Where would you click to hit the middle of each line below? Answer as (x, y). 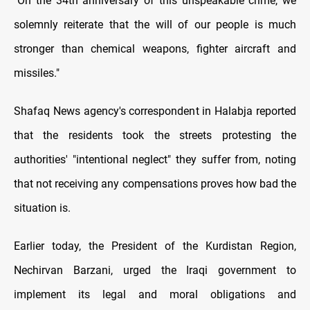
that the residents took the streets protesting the (155, 135)
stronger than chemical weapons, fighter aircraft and (155, 48)
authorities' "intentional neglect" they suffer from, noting (155, 159)
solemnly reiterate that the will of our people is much (155, 24)
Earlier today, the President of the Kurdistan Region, (155, 246)
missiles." (37, 73)
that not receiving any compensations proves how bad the (155, 183)
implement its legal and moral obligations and (155, 294)
